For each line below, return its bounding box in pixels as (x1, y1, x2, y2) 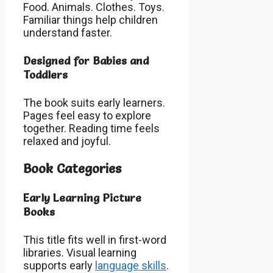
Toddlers (23, 68, 68, 82)
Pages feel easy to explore (23, 109, 151, 122)
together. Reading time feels (23, 122, 160, 135)
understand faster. (23, 26, 112, 40)
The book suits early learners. (23, 96, 165, 110)
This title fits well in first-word (23, 233, 166, 247)
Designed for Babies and (23, 54, 149, 68)
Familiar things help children (23, 13, 158, 27)
